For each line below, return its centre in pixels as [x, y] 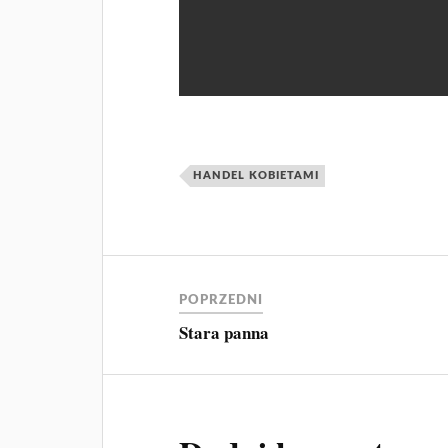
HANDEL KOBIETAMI [256, 176]
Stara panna [224, 333]
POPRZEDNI [221, 300]
